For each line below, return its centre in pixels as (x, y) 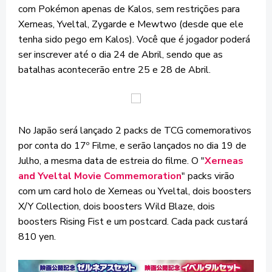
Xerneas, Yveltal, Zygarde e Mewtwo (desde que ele (131, 24)
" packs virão (208, 176)
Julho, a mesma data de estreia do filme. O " (111, 161)
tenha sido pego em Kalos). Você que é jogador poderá (134, 39)
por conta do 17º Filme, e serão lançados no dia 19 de (132, 146)
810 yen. (37, 237)
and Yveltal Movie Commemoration (100, 176)
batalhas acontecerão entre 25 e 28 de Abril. (114, 70)
